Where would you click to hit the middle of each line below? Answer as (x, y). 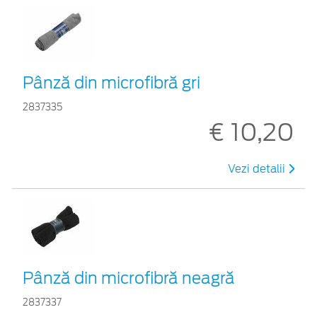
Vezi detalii (258, 169)
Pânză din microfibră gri (111, 82)
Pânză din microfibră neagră (129, 278)
